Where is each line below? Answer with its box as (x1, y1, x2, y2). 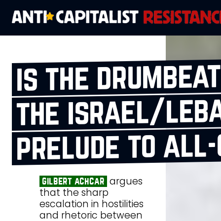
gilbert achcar (41, 176, 105, 186)
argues (107, 174, 143, 188)
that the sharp (39, 185, 109, 199)
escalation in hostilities (39, 197, 144, 211)
